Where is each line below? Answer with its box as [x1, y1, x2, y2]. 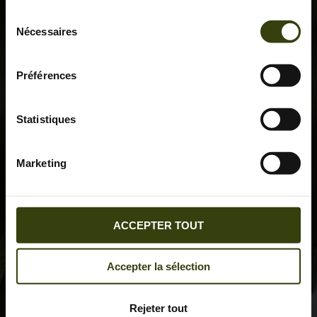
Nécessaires [16, 25, 78, 38]
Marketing [16, 156, 67, 169]
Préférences [16, 69, 77, 81]
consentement [5, 45, 72, 57]
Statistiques [16, 113, 76, 125]
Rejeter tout [129, 301, 188, 314]
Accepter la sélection [107, 260, 210, 272]
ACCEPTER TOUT [113, 219, 204, 231]
